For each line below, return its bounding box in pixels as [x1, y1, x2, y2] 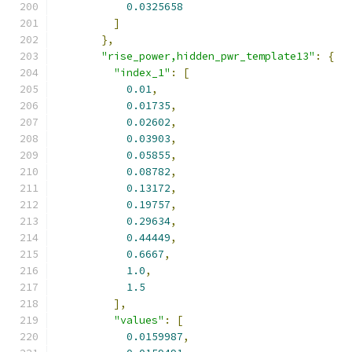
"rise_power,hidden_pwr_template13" [101, 49, 315, 63]
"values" [114, 313, 164, 327]
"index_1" [114, 66, 170, 79]
